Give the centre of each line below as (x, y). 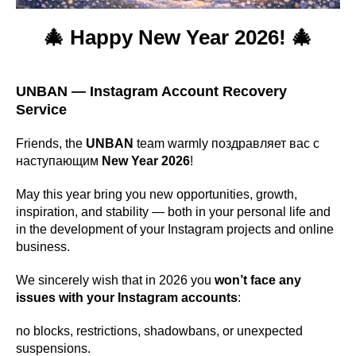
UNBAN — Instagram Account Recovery (151, 91)
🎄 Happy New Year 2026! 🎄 (178, 37)
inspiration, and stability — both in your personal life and (173, 212)
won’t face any (258, 280)
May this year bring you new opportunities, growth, (157, 194)
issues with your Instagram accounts (127, 298)
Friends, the (51, 143)
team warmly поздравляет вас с (226, 143)
